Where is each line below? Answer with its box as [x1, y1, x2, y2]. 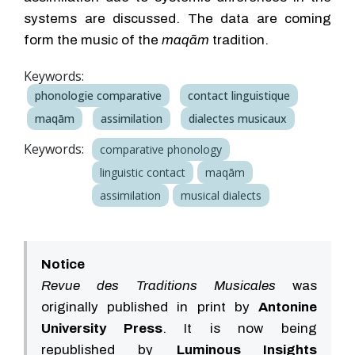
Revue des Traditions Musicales [41, 277, 276, 293]
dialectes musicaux [189, 111, 287, 126]
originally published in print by [41, 299, 258, 315]
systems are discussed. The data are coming [24, 11, 331, 26]
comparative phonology [100, 142, 222, 157]
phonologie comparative [35, 88, 162, 103]
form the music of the [24, 32, 162, 48]
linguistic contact [100, 165, 185, 180]
